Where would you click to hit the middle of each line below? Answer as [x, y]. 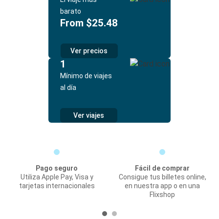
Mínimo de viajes [86, 76]
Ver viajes [89, 115]
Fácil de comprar [162, 168]
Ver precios [89, 51]
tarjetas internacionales [57, 186]
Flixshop [162, 195]
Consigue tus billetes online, [162, 177]
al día [68, 88]
